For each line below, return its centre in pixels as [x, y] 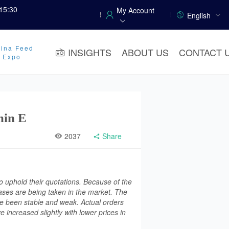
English [199, 16]
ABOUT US [145, 52]
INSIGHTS [90, 52]
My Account [135, 10]
